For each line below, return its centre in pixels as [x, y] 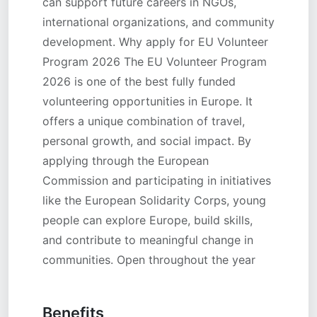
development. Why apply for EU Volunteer [155, 42]
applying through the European [126, 161]
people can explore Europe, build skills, [148, 220]
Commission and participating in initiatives [157, 180]
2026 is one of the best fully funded [139, 81]
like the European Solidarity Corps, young [154, 200]
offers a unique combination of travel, [144, 121]
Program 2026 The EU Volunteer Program [155, 62]
